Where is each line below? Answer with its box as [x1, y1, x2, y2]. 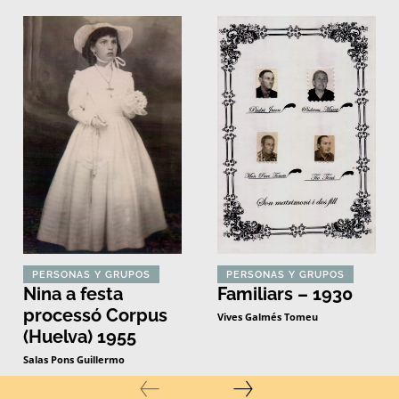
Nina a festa [23, 282, 124, 305]
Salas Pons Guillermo [23, 352, 126, 366]
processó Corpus [23, 304, 168, 326]
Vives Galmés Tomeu [216, 309, 318, 323]
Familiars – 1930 [216, 282, 353, 305]
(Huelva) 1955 [23, 325, 137, 347]
